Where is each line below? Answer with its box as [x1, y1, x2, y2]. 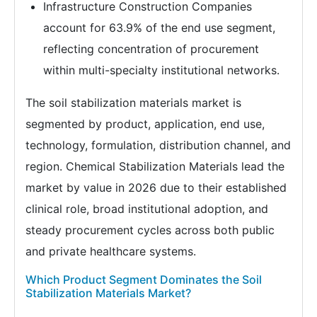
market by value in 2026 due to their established [25, 180, 287, 195]
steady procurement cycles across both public [25, 223, 275, 238]
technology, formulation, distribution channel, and [25, 138, 291, 153]
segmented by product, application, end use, [25, 117, 265, 132]
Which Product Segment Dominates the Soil [25, 272, 262, 287]
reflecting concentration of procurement [43, 42, 259, 57]
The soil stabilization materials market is [25, 96, 241, 110]
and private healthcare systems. [25, 244, 196, 259]
